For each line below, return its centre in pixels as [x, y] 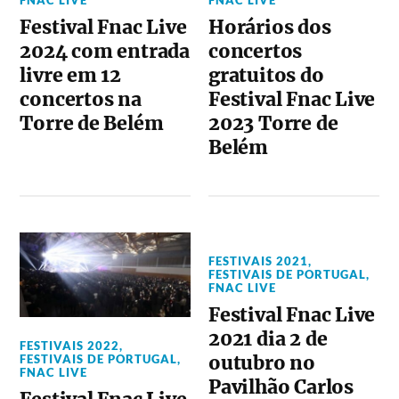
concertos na [81, 99]
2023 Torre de [273, 123]
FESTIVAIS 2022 [70, 346]
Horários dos [270, 27]
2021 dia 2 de [268, 338]
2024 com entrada [105, 51]
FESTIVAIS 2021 [259, 261]
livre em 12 [71, 75]
